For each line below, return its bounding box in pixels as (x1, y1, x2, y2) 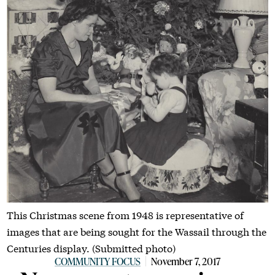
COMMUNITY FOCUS (55, 254, 141, 268)
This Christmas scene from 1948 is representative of (7, 207, 244, 222)
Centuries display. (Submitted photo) (7, 240, 176, 255)
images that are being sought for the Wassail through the (7, 223, 267, 238)
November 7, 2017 (151, 254, 220, 268)
